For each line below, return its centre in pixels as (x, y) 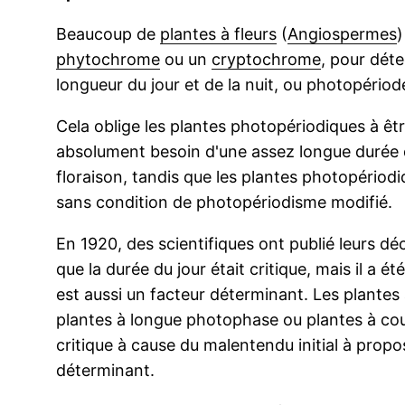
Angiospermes (342, 34)
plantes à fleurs (218, 34)
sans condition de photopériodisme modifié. (224, 202)
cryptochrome (266, 60)
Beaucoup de (108, 34)
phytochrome (108, 60)
